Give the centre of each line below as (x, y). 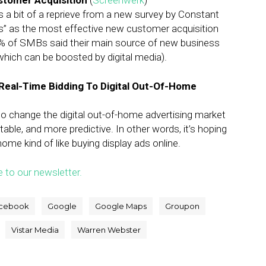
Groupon (182, 206)
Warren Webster (109, 230)
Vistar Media (35, 230)
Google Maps (121, 206)
